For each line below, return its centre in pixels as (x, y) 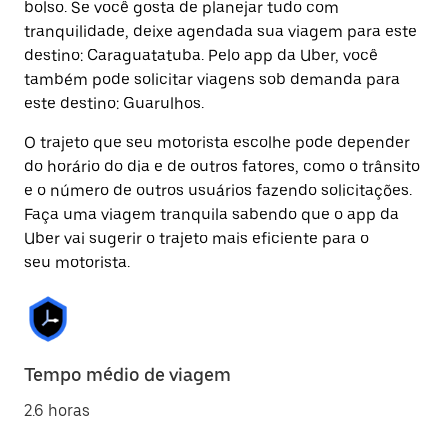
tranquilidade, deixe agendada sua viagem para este (220, 31)
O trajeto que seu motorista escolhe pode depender (217, 142)
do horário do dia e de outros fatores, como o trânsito (222, 166)
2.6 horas (57, 410)
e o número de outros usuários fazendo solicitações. (218, 190)
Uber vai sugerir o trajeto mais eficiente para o (196, 238)
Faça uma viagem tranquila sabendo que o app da (211, 214)
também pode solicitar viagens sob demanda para (212, 79)
